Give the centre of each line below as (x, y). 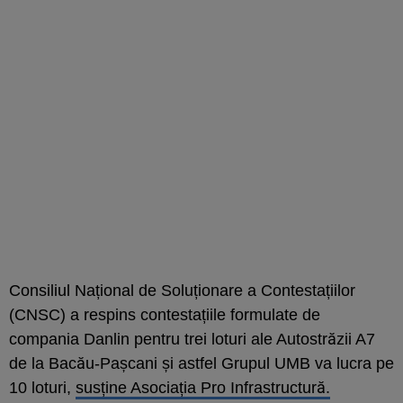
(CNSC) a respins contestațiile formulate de (165, 314)
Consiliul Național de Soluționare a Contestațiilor (182, 290)
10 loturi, (42, 387)
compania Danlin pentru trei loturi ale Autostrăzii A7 (192, 339)
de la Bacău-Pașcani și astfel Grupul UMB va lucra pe (201, 363)
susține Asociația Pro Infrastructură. (203, 387)
